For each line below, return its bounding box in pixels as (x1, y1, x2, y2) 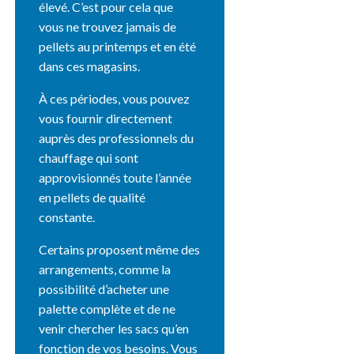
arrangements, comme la (39, 261, 171, 277)
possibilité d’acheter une (39, 281, 170, 296)
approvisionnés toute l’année (39, 169, 192, 185)
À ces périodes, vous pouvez (39, 90, 190, 106)
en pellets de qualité (39, 189, 146, 205)
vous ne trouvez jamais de (39, 18, 177, 34)
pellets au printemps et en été (39, 38, 197, 54)
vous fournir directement (39, 110, 173, 126)
